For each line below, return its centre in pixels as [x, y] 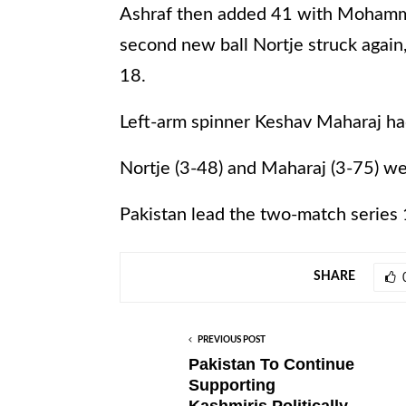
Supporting [232, 385]
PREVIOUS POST [232, 339]
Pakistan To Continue [271, 364]
